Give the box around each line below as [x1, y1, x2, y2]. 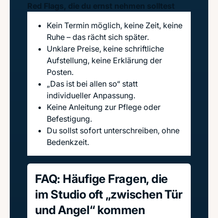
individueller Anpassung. [47, 91, 135, 100]
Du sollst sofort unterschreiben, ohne [47, 126, 180, 135]
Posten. [47, 67, 73, 77]
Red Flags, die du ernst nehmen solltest [27, 1, 175, 11]
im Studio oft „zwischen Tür [35, 187, 182, 201]
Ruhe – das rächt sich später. [47, 32, 149, 42]
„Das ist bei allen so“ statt [47, 79, 138, 89]
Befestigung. [47, 114, 92, 124]
